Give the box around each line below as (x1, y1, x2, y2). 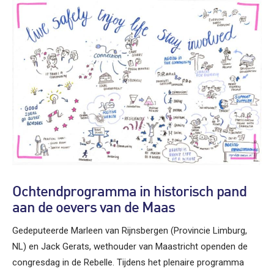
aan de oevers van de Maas (12, 201, 175, 215)
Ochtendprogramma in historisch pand (12, 185, 246, 199)
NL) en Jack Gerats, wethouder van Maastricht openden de (12, 240, 248, 252)
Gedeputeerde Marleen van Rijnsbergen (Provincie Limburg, (12, 224, 247, 236)
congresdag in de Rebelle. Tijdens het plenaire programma (12, 256, 244, 268)
